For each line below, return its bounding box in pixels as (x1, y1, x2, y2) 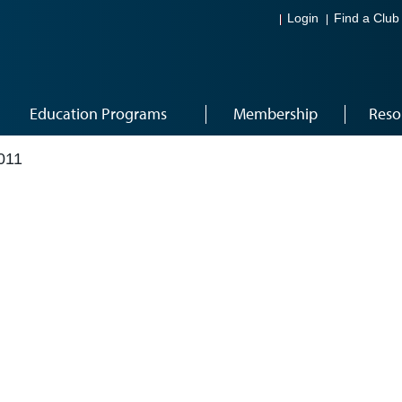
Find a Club (334, 12, 399, 26)
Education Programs (30, 103, 167, 124)
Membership (232, 103, 318, 124)
